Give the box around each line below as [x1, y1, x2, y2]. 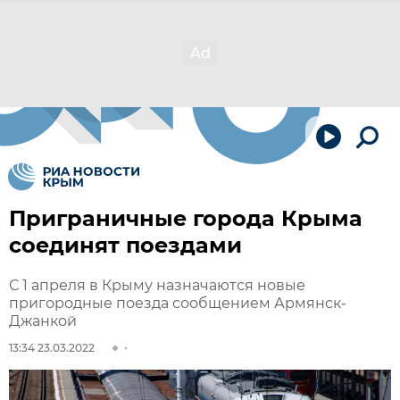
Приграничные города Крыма [9, 205, 362, 231]
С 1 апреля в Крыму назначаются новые [9, 277, 305, 294]
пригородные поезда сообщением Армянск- [9, 295, 346, 312]
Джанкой [9, 312, 77, 329]
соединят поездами [9, 232, 242, 258]
